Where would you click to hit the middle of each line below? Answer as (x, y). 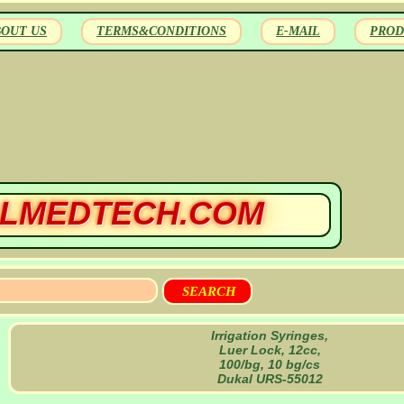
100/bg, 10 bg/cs (270, 364)
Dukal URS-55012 (270, 379)
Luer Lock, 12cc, (270, 350)
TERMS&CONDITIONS (161, 31)
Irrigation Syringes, (270, 335)
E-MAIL (298, 31)
